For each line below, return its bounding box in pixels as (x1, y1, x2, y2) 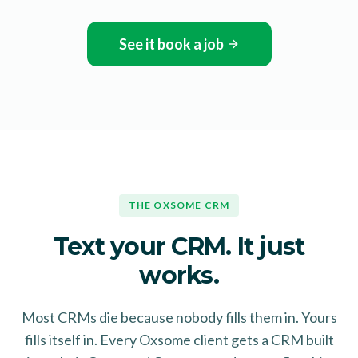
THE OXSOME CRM (128, 198, 230, 211)
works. (139, 260, 219, 290)
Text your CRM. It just (53, 231, 305, 261)
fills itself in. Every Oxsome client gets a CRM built (24, 330, 334, 348)
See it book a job (118, 34, 224, 53)
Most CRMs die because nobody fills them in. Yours (21, 308, 337, 326)
